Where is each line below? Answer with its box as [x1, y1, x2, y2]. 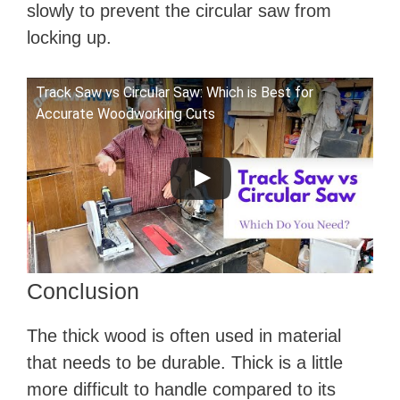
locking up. [27, 28, 112, 48]
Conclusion [27, 278, 139, 304]
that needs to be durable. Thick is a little [27, 352, 343, 372]
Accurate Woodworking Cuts [36, 105, 215, 123]
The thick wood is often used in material [27, 325, 341, 346]
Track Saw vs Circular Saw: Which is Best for [36, 84, 313, 102]
